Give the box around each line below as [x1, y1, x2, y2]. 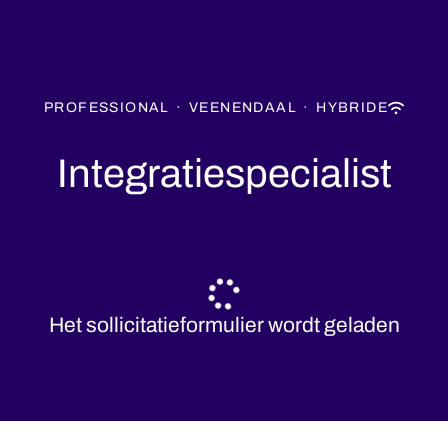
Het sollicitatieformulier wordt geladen [48, 314, 400, 336]
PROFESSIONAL [43, 100, 170, 115]
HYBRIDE [316, 100, 389, 115]
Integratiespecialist [56, 152, 392, 195]
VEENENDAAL [188, 100, 297, 115]
